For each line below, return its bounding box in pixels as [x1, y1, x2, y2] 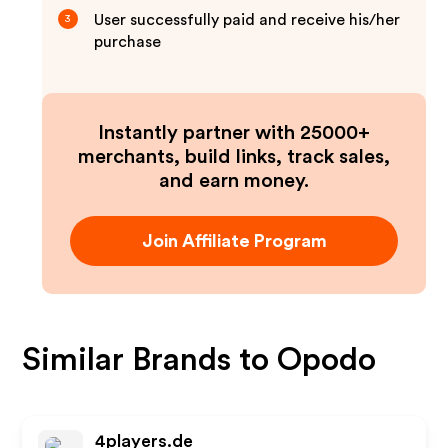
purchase [94, 34, 162, 50]
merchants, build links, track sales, [78, 147, 390, 167]
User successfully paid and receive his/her [94, 12, 401, 28]
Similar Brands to [22, 344, 278, 376]
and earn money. [159, 171, 309, 191]
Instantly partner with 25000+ [98, 123, 370, 143]
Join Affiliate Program [141, 232, 327, 250]
